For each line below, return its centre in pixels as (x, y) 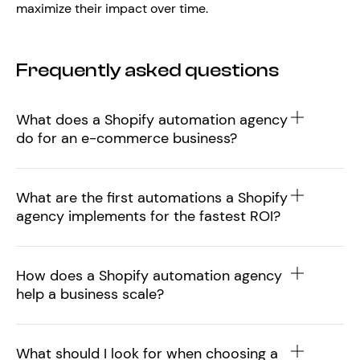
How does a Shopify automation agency (149, 276)
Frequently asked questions (147, 70)
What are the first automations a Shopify (152, 198)
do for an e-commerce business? (127, 138)
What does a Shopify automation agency (152, 120)
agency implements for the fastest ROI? (148, 216)
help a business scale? (90, 294)
